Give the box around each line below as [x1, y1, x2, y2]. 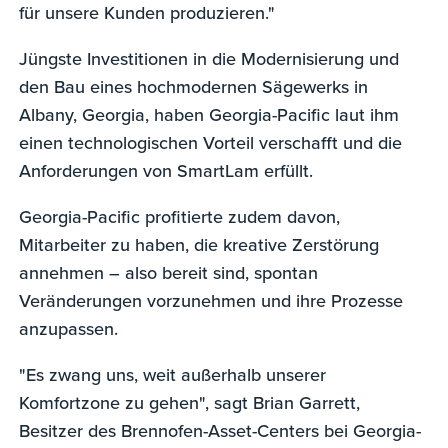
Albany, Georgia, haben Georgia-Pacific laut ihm [19, 101, 400, 127]
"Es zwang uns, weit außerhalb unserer [19, 361, 327, 387]
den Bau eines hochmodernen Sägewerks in [19, 73, 369, 99]
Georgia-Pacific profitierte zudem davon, [19, 203, 341, 229]
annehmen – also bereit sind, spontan [19, 259, 319, 285]
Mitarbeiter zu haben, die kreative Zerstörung [19, 231, 380, 257]
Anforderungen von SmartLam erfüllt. [19, 157, 314, 183]
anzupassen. [19, 315, 119, 341]
